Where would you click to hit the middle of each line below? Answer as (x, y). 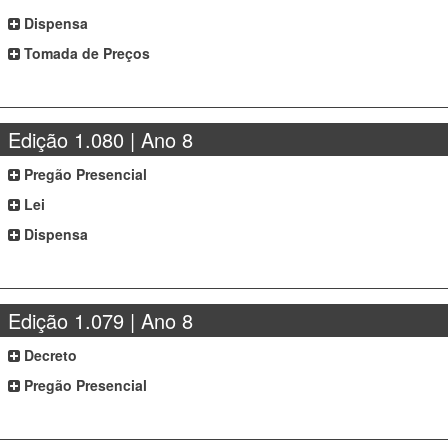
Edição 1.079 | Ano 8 (101, 320)
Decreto (49, 355)
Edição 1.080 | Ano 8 (101, 139)
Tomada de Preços (85, 53)
